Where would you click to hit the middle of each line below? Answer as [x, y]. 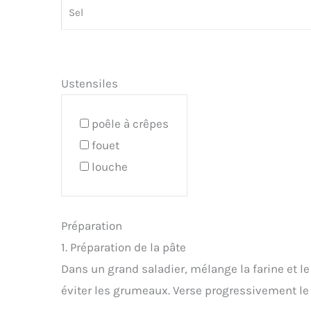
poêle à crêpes [130, 124]
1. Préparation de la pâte [124, 247]
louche [110, 167]
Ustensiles [90, 84]
